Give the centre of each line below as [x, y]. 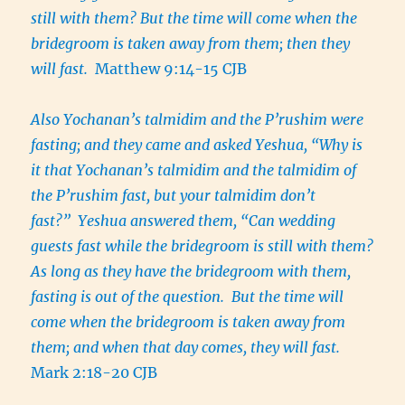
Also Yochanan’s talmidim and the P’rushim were [198, 120]
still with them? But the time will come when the [194, 19]
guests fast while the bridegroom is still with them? [202, 246]
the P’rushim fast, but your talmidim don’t [174, 196]
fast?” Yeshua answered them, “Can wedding [184, 221]
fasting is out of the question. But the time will [188, 297]
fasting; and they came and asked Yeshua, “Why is [197, 145]
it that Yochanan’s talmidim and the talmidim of [194, 170]
